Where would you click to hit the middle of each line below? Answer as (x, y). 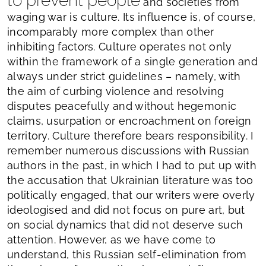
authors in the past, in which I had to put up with (132, 165)
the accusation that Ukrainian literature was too (130, 180)
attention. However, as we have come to (112, 239)
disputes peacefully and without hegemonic (122, 106)
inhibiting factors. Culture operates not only (120, 46)
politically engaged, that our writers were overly (131, 195)
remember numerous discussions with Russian (129, 150)
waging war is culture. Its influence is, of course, (132, 17)
